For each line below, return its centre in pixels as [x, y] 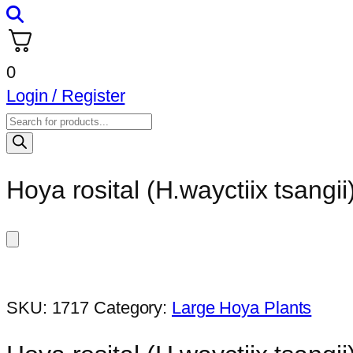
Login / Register [66, 95]
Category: [133, 307]
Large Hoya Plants [242, 307]
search [31, 142]
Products [39, 118]
